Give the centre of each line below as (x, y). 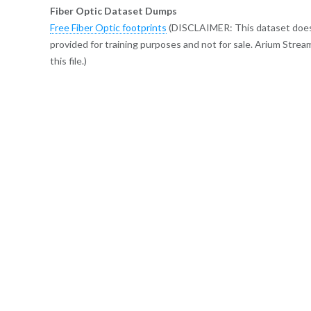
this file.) (68, 60)
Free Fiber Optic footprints (108, 27)
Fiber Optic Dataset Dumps (114, 10)
